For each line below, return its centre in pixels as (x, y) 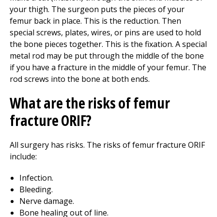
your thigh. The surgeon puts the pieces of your (97, 9)
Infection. (36, 178)
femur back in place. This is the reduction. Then (95, 21)
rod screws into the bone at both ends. (80, 79)
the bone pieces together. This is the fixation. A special (108, 44)
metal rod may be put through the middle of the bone (107, 56)
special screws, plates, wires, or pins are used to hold (105, 32)
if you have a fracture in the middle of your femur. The (108, 67)
